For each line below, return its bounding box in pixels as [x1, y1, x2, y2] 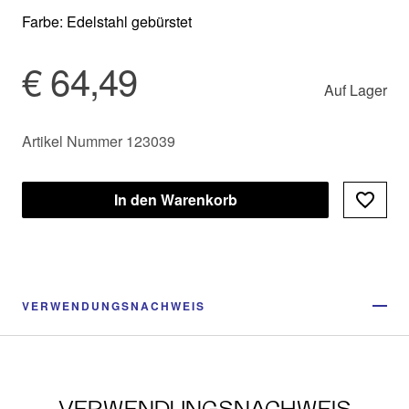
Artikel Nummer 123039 [22, 131, 175, 152]
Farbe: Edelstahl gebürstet [22, 11, 192, 33]
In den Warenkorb [113, 189, 237, 211]
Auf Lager [324, 79, 387, 101]
